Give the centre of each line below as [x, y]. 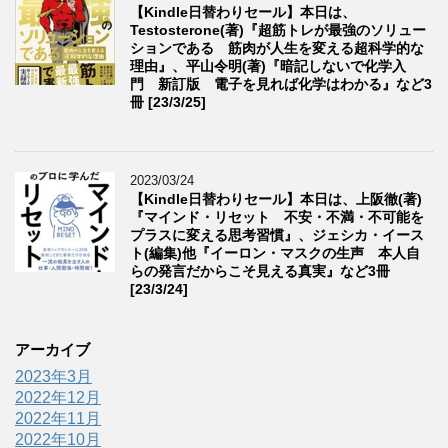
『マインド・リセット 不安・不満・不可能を [277, 216]
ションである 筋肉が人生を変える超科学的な [277, 47]
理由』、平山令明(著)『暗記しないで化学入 [268, 65]
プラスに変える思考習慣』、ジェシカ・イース [277, 234]
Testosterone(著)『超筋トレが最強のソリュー [278, 29]
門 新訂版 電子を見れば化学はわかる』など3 [281, 83]
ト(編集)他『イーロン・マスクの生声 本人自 [275, 252]
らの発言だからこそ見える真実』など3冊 [260, 270]
